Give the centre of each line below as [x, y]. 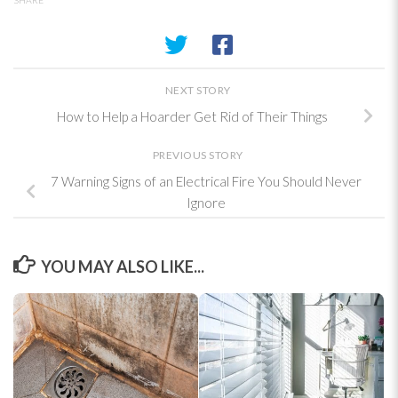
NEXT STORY [199, 90]
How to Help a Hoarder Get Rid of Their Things [192, 116]
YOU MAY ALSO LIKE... [122, 267]
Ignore [206, 202]
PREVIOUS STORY [199, 155]
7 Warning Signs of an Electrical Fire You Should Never [206, 181]
